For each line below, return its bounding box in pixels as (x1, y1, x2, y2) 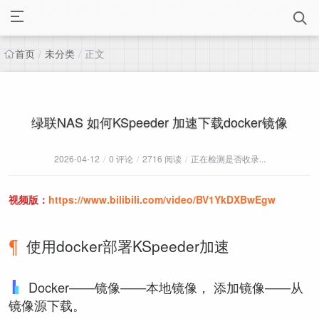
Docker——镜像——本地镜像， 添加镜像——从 (28, 277, 303, 296)
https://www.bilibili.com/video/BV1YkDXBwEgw (48, 192, 276, 206)
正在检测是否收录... (190, 152, 266, 164)
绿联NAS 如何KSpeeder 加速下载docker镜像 (31, 113, 288, 131)
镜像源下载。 (9, 295, 85, 314)
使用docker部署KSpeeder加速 (26, 235, 229, 256)
